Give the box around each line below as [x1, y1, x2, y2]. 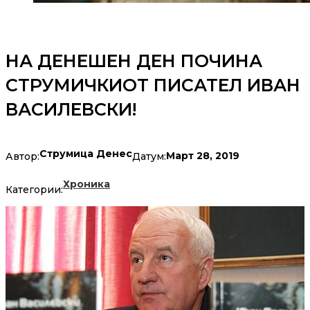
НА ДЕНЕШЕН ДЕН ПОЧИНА [6, 51, 262, 72]
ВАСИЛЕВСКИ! [6, 99, 136, 120]
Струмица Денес [39, 147, 132, 161]
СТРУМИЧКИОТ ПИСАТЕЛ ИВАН [6, 75, 300, 96]
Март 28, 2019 [166, 149, 239, 163]
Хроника [63, 178, 110, 191]
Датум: [132, 149, 166, 163]
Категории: [6, 183, 63, 197]
